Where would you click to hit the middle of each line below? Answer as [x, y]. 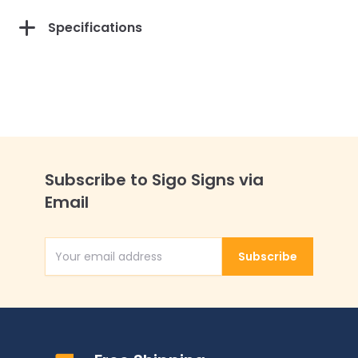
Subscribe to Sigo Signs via [154, 180]
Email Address [222, 265]
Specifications [95, 28]
